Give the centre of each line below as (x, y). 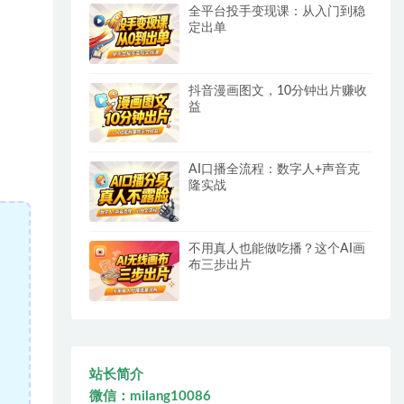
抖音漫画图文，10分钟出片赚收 (278, 91)
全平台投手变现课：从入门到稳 (277, 11)
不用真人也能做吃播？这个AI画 (277, 248)
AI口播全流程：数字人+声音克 (275, 170)
